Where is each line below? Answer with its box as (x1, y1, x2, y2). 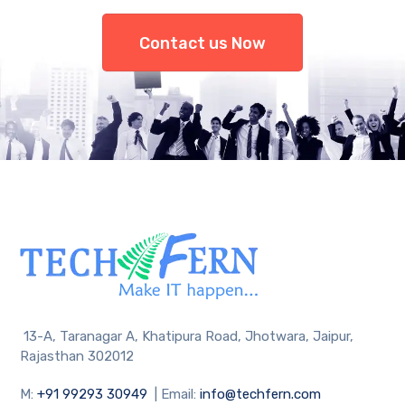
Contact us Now (139, 33, 266, 54)
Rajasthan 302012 (20, 347, 135, 364)
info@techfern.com (200, 385, 322, 402)
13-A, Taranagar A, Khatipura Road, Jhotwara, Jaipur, (24, 327, 354, 344)
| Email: (151, 385, 201, 402)
